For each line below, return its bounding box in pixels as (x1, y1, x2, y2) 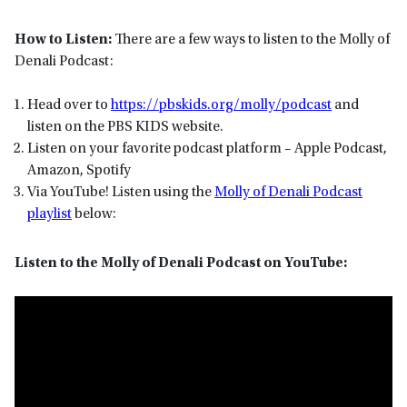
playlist (27, 207, 72, 223)
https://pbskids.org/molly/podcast (111, 98, 332, 114)
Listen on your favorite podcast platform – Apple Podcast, (27, 142, 387, 157)
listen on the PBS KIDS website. (27, 120, 223, 135)
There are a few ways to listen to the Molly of (112, 33, 390, 48)
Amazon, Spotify (27, 164, 131, 179)
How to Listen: (15, 33, 112, 48)
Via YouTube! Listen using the (27, 185, 214, 201)
